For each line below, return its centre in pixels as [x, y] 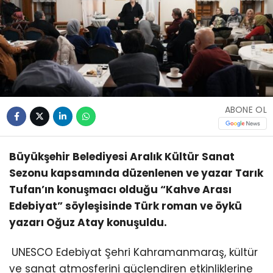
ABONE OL [246, 110]
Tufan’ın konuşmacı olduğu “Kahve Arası [120, 190]
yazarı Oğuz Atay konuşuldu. [88, 223]
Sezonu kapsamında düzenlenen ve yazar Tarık [136, 173]
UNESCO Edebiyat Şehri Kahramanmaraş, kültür [135, 253]
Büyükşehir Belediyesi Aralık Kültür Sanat [122, 157]
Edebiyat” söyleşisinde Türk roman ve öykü [126, 206]
